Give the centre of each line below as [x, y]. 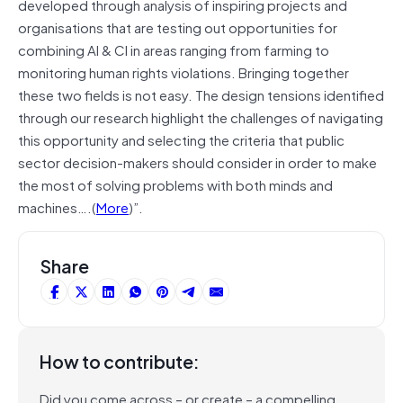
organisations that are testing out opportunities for [178, 27]
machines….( [57, 206]
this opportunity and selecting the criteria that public [181, 139]
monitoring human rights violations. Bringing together [184, 72]
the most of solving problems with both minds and [175, 184]
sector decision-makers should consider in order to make [197, 161]
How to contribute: [120, 361]
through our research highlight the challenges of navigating [201, 116]
